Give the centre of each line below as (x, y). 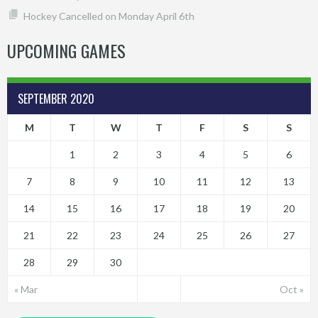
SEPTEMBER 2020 (56, 98)
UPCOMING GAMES (66, 50)
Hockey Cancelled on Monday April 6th (109, 16)
